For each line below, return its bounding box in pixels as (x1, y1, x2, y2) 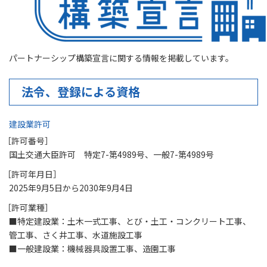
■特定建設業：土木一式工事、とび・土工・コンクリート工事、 (9, 215, 251, 227)
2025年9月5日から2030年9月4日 (9, 181, 133, 194)
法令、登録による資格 (21, 83, 140, 101)
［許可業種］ (3, 201, 53, 213)
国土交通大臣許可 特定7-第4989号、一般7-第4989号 (9, 148, 214, 160)
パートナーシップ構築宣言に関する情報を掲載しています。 (9, 51, 234, 64)
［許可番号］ (3, 134, 53, 147)
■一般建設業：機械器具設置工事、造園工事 (9, 242, 176, 254)
